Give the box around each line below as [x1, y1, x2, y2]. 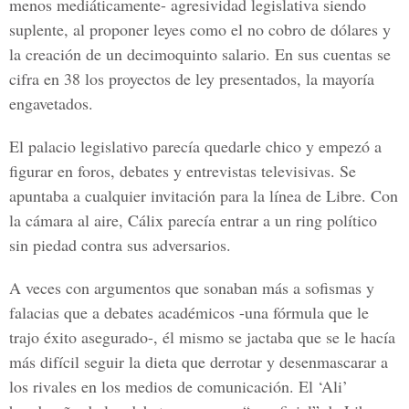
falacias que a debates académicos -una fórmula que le [9, 301, 369, 323]
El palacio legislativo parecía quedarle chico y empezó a [9, 135, 382, 157]
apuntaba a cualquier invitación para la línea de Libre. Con [9, 184, 398, 206]
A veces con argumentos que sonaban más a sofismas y [9, 277, 374, 299]
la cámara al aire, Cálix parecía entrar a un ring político [9, 209, 377, 231]
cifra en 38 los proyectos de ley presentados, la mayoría [9, 68, 374, 89]
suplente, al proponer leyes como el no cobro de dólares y [9, 18, 391, 40]
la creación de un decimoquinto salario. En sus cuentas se [9, 43, 391, 65]
